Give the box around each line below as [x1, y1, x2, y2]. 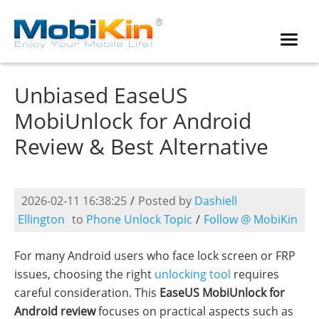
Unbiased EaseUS [14, 80, 187, 110]
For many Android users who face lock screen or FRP [14, 248, 296, 263]
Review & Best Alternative [14, 132, 268, 161]
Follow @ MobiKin [204, 211, 298, 227]
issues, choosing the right [14, 266, 155, 282]
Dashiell [194, 193, 237, 209]
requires [231, 266, 279, 282]
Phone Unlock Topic [86, 211, 192, 227]
